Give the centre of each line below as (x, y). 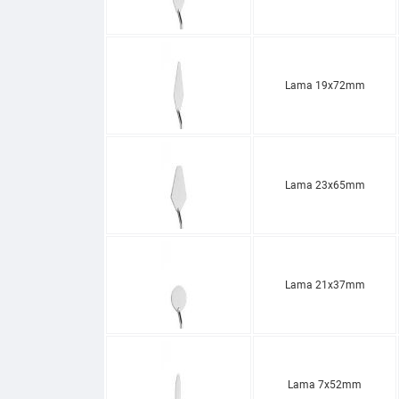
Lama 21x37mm (325, 285)
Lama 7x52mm (325, 384)
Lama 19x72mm (325, 85)
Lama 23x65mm (325, 185)
